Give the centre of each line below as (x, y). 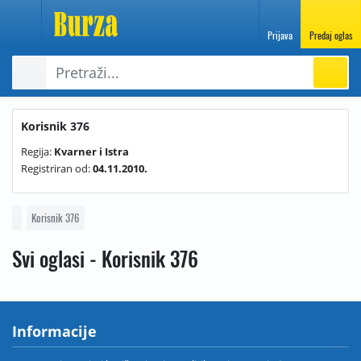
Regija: (37, 151)
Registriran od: (57, 168)
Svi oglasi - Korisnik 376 (108, 258)
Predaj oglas (331, 35)
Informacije (54, 331)
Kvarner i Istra (91, 151)
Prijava (280, 35)
